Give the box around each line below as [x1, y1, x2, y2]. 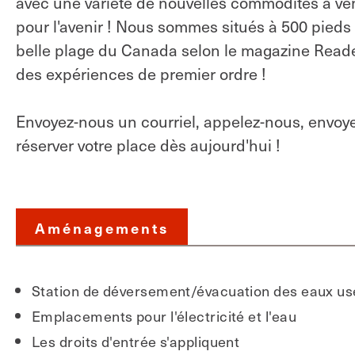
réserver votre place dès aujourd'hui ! [16, 133, 281, 157]
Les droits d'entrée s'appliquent [32, 330, 240, 352]
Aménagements [35, 218, 169, 238]
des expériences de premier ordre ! [16, 62, 266, 86]
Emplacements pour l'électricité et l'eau [32, 305, 296, 326]
